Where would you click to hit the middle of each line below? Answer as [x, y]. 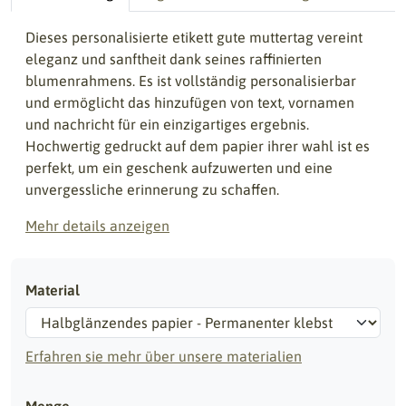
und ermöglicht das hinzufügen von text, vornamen [190, 102]
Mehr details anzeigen [97, 226]
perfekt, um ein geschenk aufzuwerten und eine [179, 168]
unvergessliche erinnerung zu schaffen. [152, 189]
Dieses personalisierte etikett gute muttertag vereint [194, 37]
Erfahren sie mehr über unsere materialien [164, 356]
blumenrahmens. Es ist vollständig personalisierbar [191, 81]
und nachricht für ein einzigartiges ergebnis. [167, 124]
